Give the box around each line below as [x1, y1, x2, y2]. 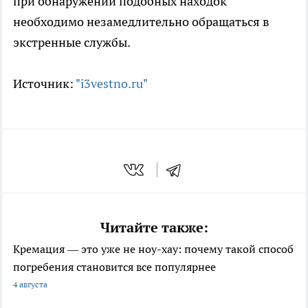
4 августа [13, 279, 47, 290]
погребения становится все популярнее [13, 260, 216, 274]
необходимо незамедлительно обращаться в [13, 14, 269, 30]
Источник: [13, 76, 76, 92]
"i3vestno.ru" [76, 76, 148, 92]
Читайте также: [100, 219, 208, 237]
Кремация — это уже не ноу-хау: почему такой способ [13, 242, 294, 256]
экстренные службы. [13, 34, 131, 51]
